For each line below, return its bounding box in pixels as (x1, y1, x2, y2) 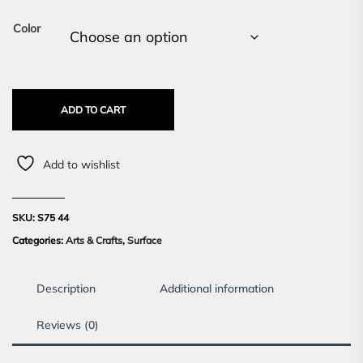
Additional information (160, 281, 274, 297)
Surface (127, 234, 162, 247)
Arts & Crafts (66, 234, 122, 247)
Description (36, 281, 96, 297)
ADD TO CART (61, 104, 126, 117)
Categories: (12, 234, 66, 247)
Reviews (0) (36, 318, 99, 333)
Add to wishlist (43, 157, 120, 173)
